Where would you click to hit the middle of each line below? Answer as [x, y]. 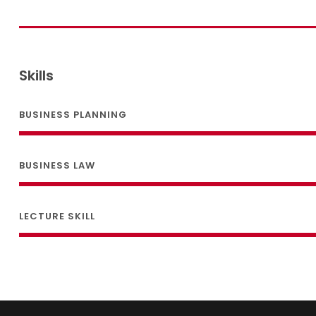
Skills [36, 76]
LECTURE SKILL [57, 217]
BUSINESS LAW [57, 166]
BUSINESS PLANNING [73, 115]
